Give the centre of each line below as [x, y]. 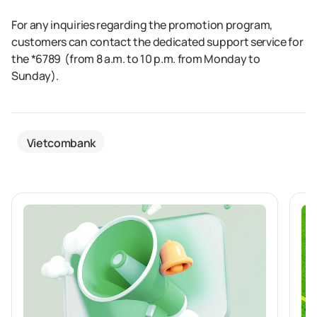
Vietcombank [61, 143]
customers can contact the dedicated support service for [157, 42]
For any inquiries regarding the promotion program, [142, 25]
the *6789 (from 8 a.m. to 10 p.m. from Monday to [136, 59]
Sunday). [35, 76]
